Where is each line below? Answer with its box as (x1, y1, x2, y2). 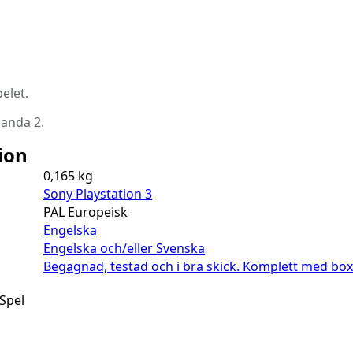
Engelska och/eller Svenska (43, 240, 205, 258)
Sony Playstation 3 (43, 185, 152, 203)
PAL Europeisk (43, 203, 128, 221)
